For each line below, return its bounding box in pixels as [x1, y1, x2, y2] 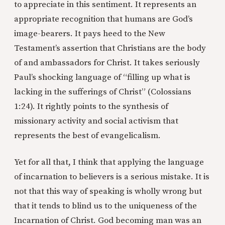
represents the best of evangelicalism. [14, 130, 161, 142]
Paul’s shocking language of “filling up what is [14, 72, 190, 83]
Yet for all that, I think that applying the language [14, 157, 204, 168]
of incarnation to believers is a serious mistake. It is [14, 171, 209, 183]
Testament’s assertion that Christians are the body [14, 43, 206, 54]
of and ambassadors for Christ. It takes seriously [14, 57, 200, 69]
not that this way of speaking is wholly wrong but [14, 186, 202, 197]
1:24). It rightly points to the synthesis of [14, 101, 168, 113]
